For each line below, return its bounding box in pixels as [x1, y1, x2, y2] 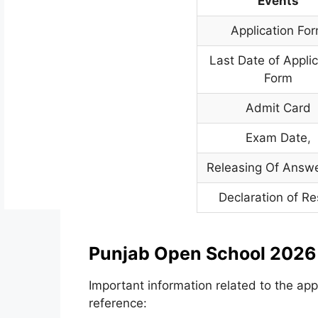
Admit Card [245, 100, 311, 115]
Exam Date [245, 130, 307, 145]
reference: [88, 295, 147, 310]
